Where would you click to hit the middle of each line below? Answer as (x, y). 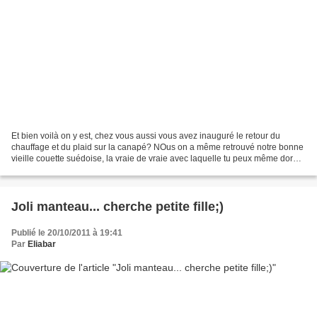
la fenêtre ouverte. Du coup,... (68, 170)
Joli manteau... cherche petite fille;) (117, 207)
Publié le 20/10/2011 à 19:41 (67, 233)
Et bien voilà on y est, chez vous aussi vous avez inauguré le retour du (146, 136)
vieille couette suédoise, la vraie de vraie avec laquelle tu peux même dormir (158, 159)
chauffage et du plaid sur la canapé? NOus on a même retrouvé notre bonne (157, 148)
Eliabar (42, 244)
